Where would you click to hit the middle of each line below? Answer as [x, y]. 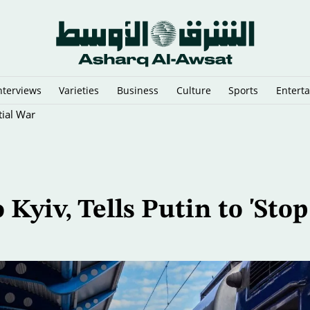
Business [138, 90]
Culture [193, 90]
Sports [244, 90]
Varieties [79, 90]
